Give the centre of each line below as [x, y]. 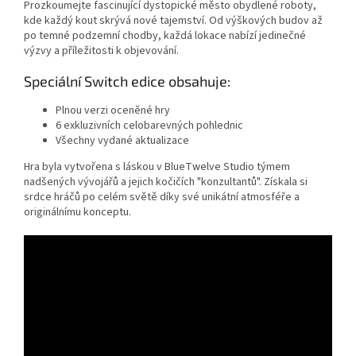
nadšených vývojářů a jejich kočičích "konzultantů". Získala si [166, 182]
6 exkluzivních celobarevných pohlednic [149, 126]
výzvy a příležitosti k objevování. [101, 51]
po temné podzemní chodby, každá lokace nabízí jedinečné [165, 36]
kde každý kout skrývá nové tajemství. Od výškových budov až [173, 21]
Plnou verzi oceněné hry [113, 111]
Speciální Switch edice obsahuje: [127, 81]
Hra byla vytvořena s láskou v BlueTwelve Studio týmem [157, 167]
